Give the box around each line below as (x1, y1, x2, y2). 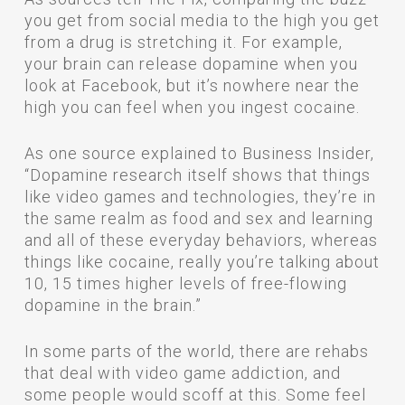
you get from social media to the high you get (24, 11, 380, 30)
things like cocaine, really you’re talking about (24, 252, 380, 271)
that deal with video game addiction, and (24, 363, 341, 382)
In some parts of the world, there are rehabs (24, 342, 369, 361)
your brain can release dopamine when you (24, 54, 358, 73)
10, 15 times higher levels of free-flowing (24, 274, 347, 293)
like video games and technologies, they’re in (24, 187, 376, 206)
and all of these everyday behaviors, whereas (24, 231, 378, 250)
